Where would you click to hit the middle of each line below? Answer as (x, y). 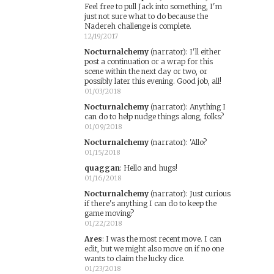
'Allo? (198, 142)
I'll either (205, 52)
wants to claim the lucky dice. (134, 258)
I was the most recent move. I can (163, 239)
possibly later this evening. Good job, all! (153, 81)
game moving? (109, 213)
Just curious (210, 194)
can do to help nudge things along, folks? (154, 117)
